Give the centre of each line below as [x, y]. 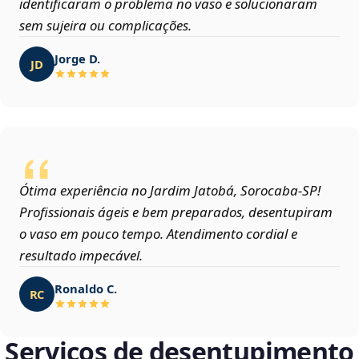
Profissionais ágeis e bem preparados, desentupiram [176, 212]
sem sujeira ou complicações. [105, 26]
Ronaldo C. [86, 288]
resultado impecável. [81, 256]
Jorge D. [77, 58]
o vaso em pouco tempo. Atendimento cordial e [158, 234]
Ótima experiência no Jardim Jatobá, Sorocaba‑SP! [170, 191]
